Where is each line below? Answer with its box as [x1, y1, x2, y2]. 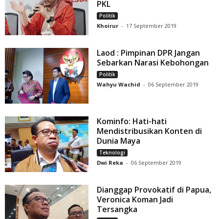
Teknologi [99, 149, 126, 156]
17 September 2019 [126, 22, 177, 30]
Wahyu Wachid [97, 81, 141, 88]
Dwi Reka [97, 159, 124, 167]
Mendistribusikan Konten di [97, 126, 202, 137]
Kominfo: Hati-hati [97, 116, 167, 127]
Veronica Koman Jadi [97, 194, 174, 205]
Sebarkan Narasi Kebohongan [97, 57, 209, 68]
